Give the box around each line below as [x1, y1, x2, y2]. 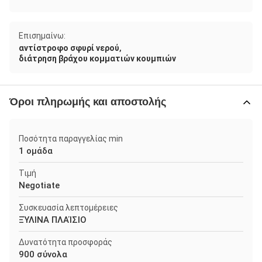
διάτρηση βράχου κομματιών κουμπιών [19, 54, 176, 63]
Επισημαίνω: [19, 31, 65, 40]
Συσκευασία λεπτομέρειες [19, 203, 118, 212]
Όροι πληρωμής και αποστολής [9, 96, 166, 108]
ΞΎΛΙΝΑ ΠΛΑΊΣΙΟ [19, 215, 87, 225]
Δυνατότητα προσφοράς [19, 237, 112, 247]
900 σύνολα [19, 249, 67, 260]
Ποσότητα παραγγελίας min [19, 134, 123, 143]
